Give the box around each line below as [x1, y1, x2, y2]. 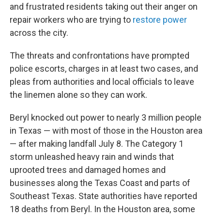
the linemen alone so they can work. [10, 90, 147, 100]
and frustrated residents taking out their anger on [10, 1, 198, 12]
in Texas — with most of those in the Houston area [10, 125, 202, 136]
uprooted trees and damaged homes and [10, 165, 166, 175]
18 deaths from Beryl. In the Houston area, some [10, 204, 195, 214]
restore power [133, 15, 187, 25]
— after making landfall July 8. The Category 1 [10, 139, 184, 149]
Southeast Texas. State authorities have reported [10, 191, 197, 201]
